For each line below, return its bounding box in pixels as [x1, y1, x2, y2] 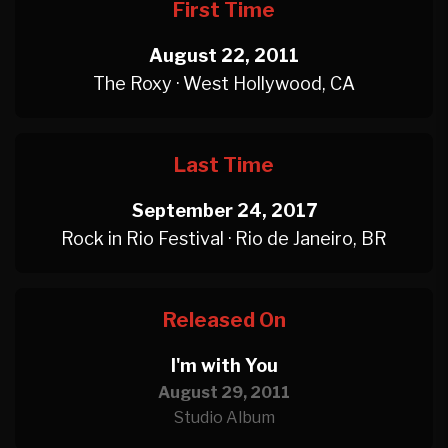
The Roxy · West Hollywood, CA [93, 73, 355, 94]
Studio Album [173, 408, 275, 427]
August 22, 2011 [149, 45, 299, 66]
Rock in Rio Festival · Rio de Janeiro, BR [61, 228, 387, 249]
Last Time [174, 153, 274, 177]
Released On [162, 308, 286, 332]
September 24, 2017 [131, 200, 317, 221]
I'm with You [170, 355, 278, 376]
